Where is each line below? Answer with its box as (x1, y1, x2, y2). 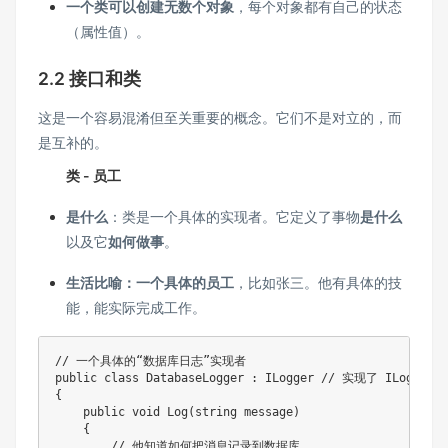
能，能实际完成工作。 (66, 298, 206, 316)
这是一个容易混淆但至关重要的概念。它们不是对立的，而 (38, 108, 402, 126)
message (237, 404, 293, 419)
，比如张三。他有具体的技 (234, 273, 402, 291)
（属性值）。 (66, 22, 150, 40)
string (195, 404, 237, 419)
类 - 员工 (66, 166, 121, 184)
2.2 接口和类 (38, 67, 141, 89)
